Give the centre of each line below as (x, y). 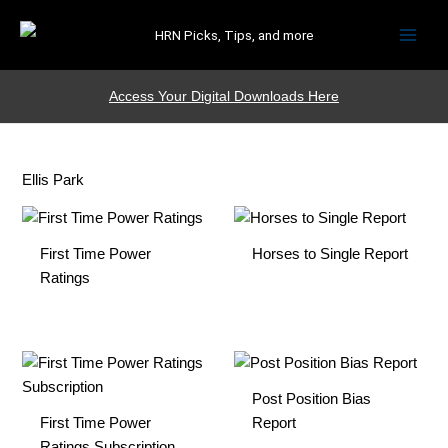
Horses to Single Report (329, 254)
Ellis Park (53, 179)
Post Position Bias (311, 399)
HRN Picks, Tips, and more (234, 35)
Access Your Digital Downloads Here (224, 96)
